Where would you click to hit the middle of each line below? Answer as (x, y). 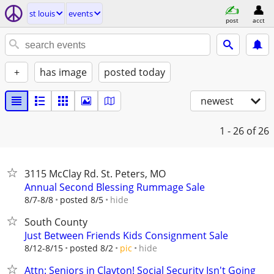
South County (56, 222)
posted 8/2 (91, 248)
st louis (42, 13)
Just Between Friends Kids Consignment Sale (126, 235)
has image (63, 72)
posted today (135, 72)
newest (217, 101)
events (81, 13)
